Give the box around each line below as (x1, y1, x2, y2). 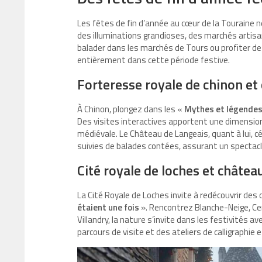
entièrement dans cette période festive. (77, 53, 230, 67)
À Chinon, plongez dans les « (77, 102, 184, 116)
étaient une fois (77, 201, 139, 215)
